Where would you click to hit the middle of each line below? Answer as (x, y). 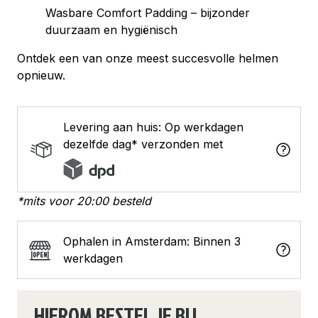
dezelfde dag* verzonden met (143, 144)
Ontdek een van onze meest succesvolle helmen (148, 58)
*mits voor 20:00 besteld (84, 201)
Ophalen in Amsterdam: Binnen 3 (152, 241)
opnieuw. (41, 75)
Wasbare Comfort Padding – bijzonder (148, 13)
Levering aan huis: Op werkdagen (153, 127)
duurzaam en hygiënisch (111, 30)
